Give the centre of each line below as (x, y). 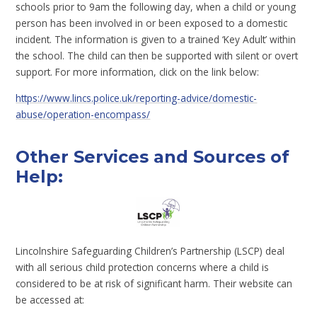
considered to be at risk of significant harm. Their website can (154, 283)
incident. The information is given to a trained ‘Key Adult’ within (156, 40)
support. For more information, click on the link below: (138, 72)
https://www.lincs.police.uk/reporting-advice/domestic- (137, 98)
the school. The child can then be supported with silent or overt (157, 56)
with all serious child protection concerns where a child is (143, 267)
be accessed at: (50, 299)
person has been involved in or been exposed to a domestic (152, 23)
